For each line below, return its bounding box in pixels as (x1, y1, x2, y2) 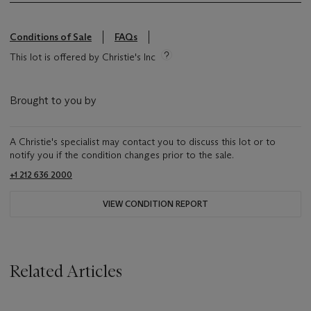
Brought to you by (10, 94, 96, 108)
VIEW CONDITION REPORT (103, 199, 208, 210)
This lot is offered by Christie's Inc (10, 51, 155, 64)
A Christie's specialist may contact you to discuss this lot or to (10, 135, 276, 149)
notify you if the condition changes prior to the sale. (10, 149, 234, 162)
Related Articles (10, 261, 122, 282)
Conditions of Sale (10, 31, 92, 44)
